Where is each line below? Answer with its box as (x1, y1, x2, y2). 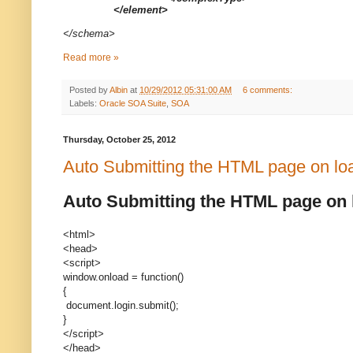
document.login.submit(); (63, 299, 179, 312)
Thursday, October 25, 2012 (63, 134, 176, 144)
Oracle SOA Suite (99, 98, 166, 108)
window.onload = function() (63, 271, 184, 284)
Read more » (63, 51, 119, 63)
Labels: (69, 98, 99, 108)
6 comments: (242, 84, 295, 95)
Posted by (69, 84, 110, 95)
